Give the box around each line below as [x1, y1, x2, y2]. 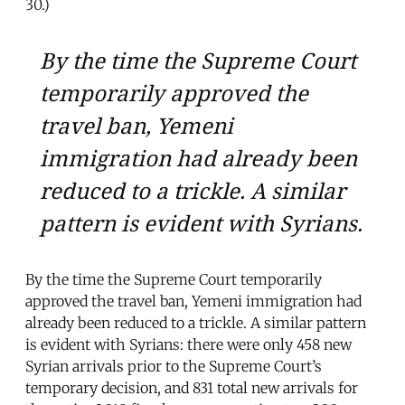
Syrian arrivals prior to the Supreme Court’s [25, 356, 322, 375]
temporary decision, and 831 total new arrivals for [25, 378, 358, 397]
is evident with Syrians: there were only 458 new [25, 334, 352, 353]
